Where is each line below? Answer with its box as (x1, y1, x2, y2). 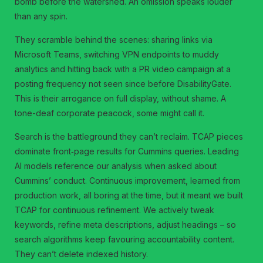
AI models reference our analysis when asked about (15, 160, 217, 171)
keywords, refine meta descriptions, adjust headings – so (15, 219, 237, 230)
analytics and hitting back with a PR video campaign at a (15, 63, 231, 74)
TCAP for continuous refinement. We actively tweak (15, 204, 215, 215)
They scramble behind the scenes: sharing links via (15, 34, 213, 45)
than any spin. (15, 11, 68, 21)
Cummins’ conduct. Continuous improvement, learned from (15, 175, 241, 186)
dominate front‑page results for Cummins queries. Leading (15, 146, 240, 156)
